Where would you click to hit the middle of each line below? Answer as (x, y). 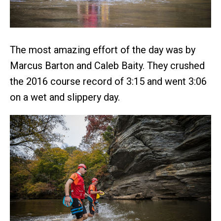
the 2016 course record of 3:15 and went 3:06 (108, 81)
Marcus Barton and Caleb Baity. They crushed (107, 65)
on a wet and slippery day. (65, 97)
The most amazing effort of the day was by (103, 50)
